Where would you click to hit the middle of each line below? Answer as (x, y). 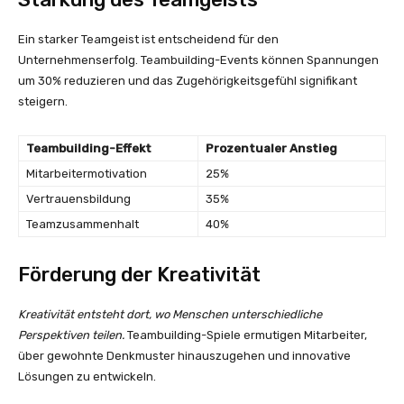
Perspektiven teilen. (71, 335)
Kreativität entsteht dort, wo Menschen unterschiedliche (170, 314)
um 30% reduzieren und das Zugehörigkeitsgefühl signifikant (188, 80)
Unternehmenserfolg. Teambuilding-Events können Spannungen (198, 60)
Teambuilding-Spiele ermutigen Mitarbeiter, (246, 335)
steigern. (43, 101)
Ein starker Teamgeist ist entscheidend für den (148, 39)
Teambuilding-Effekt (89, 148)
